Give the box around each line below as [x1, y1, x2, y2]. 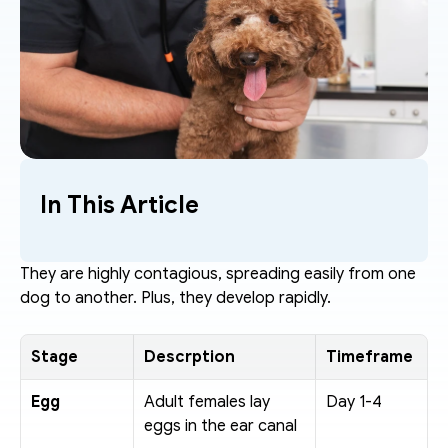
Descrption [144, 347, 235, 367]
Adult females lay [144, 392, 270, 412]
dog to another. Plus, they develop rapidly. [20, 288, 335, 308]
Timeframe [326, 347, 413, 367]
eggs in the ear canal [144, 416, 297, 436]
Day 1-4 [326, 392, 382, 412]
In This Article [40, 190, 199, 220]
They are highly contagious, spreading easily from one [20, 264, 416, 284]
